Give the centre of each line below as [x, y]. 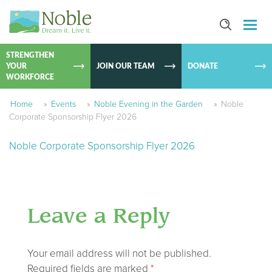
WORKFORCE [30, 77]
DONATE [202, 66]
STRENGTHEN [30, 55]
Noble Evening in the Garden [148, 104]
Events [63, 104]
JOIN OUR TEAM [126, 66]
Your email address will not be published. [119, 253]
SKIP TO [240, 16]
